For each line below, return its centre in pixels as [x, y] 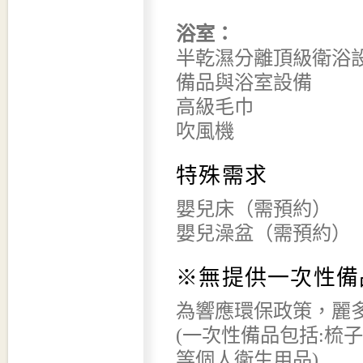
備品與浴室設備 [244, 82]
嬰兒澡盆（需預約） [263, 233]
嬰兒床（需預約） [254, 208]
